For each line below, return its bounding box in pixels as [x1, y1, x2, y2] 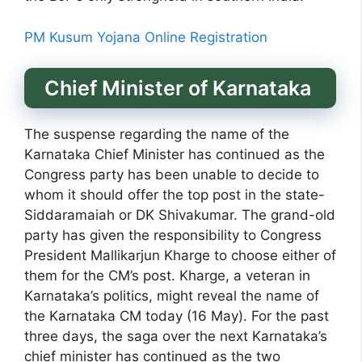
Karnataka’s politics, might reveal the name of [24, 288, 319, 305]
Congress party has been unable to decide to [24, 166, 319, 183]
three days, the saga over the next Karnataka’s [24, 328, 327, 345]
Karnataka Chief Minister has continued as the [24, 146, 325, 163]
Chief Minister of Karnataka [44, 76, 311, 101]
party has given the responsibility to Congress [24, 227, 322, 244]
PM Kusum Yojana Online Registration [24, 28, 267, 45]
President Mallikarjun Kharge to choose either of [24, 247, 336, 264]
